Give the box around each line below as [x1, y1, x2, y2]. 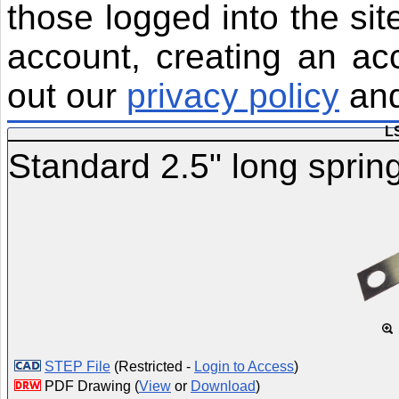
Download [191, 379, 256, 395]
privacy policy [126, 76, 339, 115]
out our [7, 76, 126, 115]
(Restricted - [110, 359, 194, 375]
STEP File [45, 359, 110, 375]
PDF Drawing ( [41, 379, 139, 395]
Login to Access [194, 359, 294, 375]
